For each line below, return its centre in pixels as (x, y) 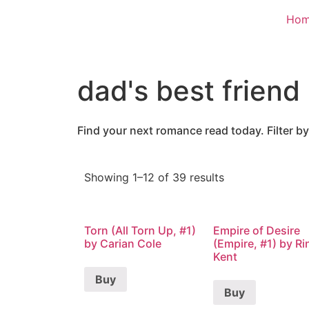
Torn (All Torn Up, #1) (140, 230)
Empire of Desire (256, 230)
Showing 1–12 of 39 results (154, 177)
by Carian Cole (123, 243)
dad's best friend (189, 91)
